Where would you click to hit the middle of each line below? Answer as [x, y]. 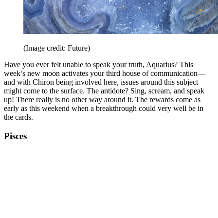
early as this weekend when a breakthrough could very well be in [104, 109]
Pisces [15, 136]
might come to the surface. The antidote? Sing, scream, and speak [104, 91]
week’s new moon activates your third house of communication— [105, 73]
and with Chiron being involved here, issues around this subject [101, 82]
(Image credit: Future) [57, 48]
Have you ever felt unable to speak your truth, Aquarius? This [99, 65]
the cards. [20, 117]
